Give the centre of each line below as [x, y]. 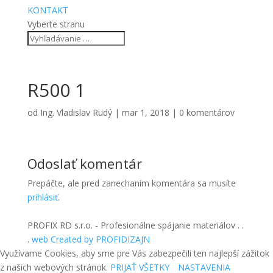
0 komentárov [207, 112]
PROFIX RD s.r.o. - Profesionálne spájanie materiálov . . [135, 225]
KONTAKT [48, 10]
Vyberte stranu [56, 24]
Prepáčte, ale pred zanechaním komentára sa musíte [131, 183]
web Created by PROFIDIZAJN [90, 239]
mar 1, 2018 [145, 112]
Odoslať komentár [84, 163]
